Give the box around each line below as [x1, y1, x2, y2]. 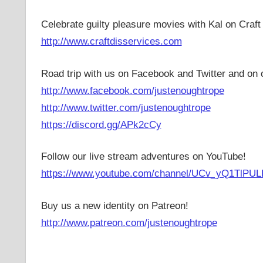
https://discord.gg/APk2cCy [41, 119, 161, 130]
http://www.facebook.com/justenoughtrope [41, 85, 224, 96]
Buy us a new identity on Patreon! [41, 200, 188, 211]
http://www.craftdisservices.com [41, 36, 182, 48]
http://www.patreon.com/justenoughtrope [41, 217, 217, 228]
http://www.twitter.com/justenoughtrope [41, 102, 211, 113]
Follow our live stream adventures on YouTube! [41, 151, 246, 163]
